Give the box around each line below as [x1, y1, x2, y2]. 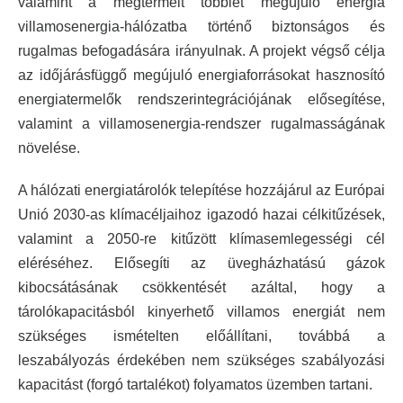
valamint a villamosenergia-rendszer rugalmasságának [18, 115, 385, 131]
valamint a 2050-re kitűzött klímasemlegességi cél [18, 230, 385, 246]
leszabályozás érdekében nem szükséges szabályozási [18, 352, 385, 368]
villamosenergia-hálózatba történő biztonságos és [18, 18, 385, 34]
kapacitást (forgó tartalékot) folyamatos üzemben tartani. [18, 376, 372, 392]
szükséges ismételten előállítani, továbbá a [18, 327, 385, 344]
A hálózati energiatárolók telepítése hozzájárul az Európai [18, 182, 385, 198]
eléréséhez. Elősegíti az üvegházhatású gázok [18, 255, 385, 271]
